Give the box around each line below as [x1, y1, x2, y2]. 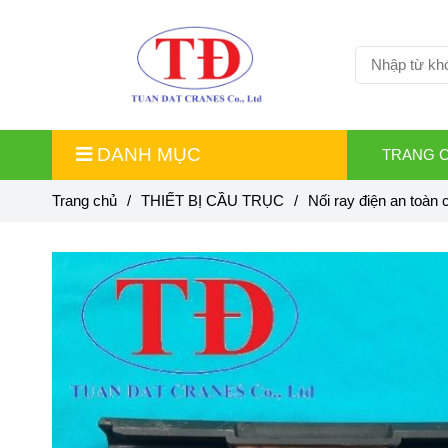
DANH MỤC [97, 143, 201, 165]
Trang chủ [52, 191, 117, 209]
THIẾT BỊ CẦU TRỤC [141, 191, 284, 209]
